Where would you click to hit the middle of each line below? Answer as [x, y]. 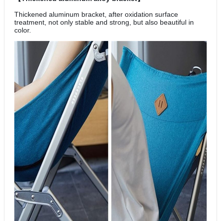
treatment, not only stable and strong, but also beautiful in [104, 22]
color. [23, 30]
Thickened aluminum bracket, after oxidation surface [96, 14]
